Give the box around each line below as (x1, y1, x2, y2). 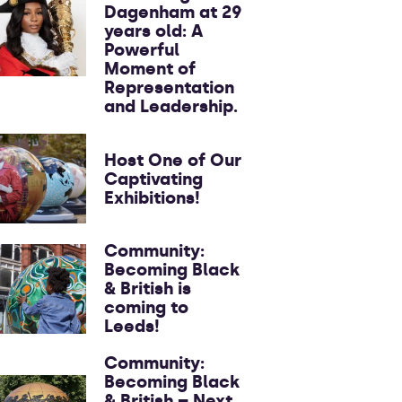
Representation (104, 77, 234, 98)
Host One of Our (104, 149, 241, 170)
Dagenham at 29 (104, 2, 242, 22)
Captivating (104, 168, 203, 189)
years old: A (104, 21, 203, 41)
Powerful (104, 39, 179, 60)
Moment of (104, 58, 196, 79)
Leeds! (104, 316, 160, 336)
